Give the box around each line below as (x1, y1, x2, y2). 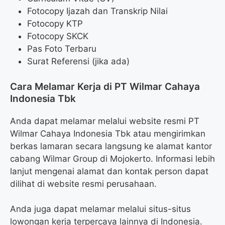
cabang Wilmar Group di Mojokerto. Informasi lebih (10, 153, 215, 164)
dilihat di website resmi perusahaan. (10, 178, 157, 189)
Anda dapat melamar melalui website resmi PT (10, 116, 199, 126)
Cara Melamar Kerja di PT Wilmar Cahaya (10, 80, 200, 92)
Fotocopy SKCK (27, 31, 88, 42)
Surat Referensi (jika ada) (27, 56, 130, 67)
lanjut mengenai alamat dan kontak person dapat (10, 166, 208, 176)
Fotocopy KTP (27, 19, 83, 29)
